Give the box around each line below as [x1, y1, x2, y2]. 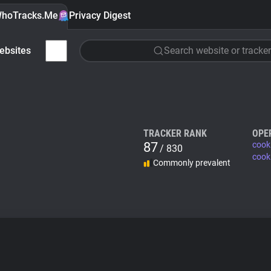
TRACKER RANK [143, 128, 207, 139]
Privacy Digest [69, 10, 131, 21]
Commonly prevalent [153, 158, 230, 168]
